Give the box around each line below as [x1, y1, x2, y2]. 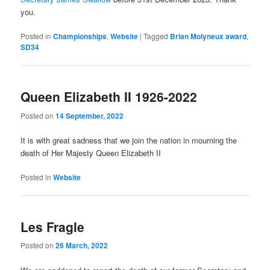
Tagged [143, 31, 169, 42]
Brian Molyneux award [170, 31, 247, 42]
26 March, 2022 [55, 240, 108, 251]
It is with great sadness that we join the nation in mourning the [20, 134, 237, 146]
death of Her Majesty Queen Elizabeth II [20, 146, 162, 159]
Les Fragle [20, 218, 85, 236]
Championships [53, 31, 107, 42]
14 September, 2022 [55, 110, 124, 121]
